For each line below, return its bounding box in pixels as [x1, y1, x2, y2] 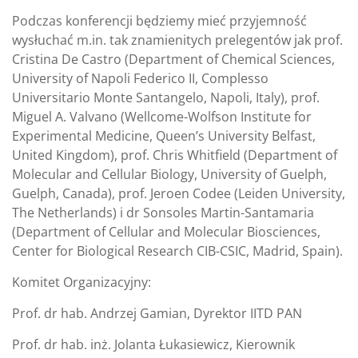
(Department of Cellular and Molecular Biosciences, [12, 222, 320, 241]
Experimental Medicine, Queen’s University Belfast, [12, 126, 316, 145]
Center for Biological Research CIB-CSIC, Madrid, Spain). [12, 241, 343, 260]
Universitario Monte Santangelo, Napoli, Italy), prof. [12, 88, 320, 106]
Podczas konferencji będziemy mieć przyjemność [12, 11, 307, 30]
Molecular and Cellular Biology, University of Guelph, [12, 165, 327, 183]
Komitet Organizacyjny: [12, 272, 151, 291]
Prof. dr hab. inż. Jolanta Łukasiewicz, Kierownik [12, 335, 295, 353]
